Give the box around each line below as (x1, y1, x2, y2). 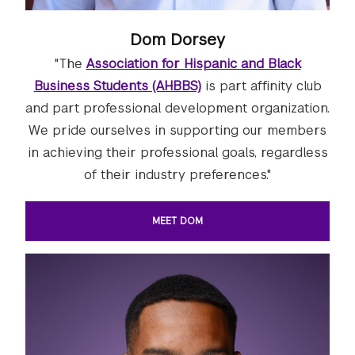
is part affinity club (200, 77, 322, 94)
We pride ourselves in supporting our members (29, 121, 326, 139)
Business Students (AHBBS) (33, 77, 201, 94)
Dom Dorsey (130, 29, 225, 50)
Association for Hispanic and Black (86, 55, 301, 72)
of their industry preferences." (84, 166, 271, 183)
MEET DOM (152, 214, 203, 227)
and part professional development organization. (25, 99, 330, 116)
